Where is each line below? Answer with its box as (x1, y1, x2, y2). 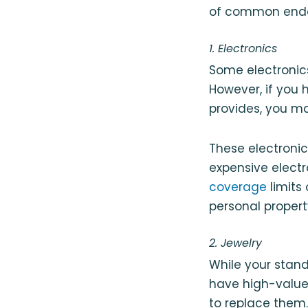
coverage (209, 178, 267, 195)
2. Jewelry (209, 234, 262, 251)
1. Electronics (209, 40, 277, 56)
